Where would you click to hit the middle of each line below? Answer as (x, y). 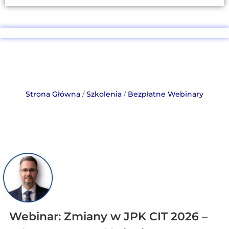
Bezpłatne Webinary (166, 94)
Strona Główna (53, 94)
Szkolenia (104, 94)
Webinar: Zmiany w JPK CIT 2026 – (108, 217)
